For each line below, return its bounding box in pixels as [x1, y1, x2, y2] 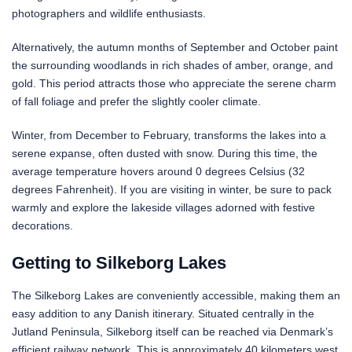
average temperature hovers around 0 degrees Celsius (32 [12, 165, 305, 178]
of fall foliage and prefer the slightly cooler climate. [12, 95, 261, 108]
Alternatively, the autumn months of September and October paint [12, 41, 338, 54]
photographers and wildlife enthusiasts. [12, 7, 206, 20]
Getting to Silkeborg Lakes [12, 253, 226, 273]
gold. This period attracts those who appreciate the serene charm [12, 77, 336, 90]
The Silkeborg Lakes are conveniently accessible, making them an [12, 288, 340, 302]
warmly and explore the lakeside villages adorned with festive [12, 201, 315, 214]
